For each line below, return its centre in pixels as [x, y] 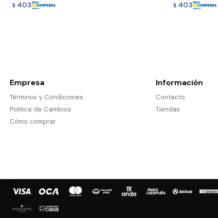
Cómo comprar [33, 122]
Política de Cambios [40, 109]
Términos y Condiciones [46, 97]
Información [179, 83]
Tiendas [168, 109]
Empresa [27, 83]
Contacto [170, 97]
